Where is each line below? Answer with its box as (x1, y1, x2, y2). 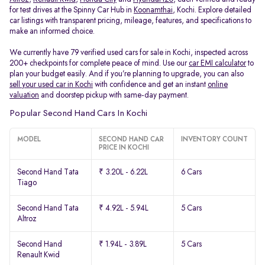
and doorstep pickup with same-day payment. (39, 91, 189, 99)
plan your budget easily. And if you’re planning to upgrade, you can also (9, 70, 244, 78)
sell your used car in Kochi (9, 80, 93, 89)
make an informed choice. (9, 27, 95, 35)
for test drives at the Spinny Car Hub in (9, 6, 134, 14)
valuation (9, 91, 39, 99)
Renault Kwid (17, 251, 60, 259)
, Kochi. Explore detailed (173, 6, 251, 14)
